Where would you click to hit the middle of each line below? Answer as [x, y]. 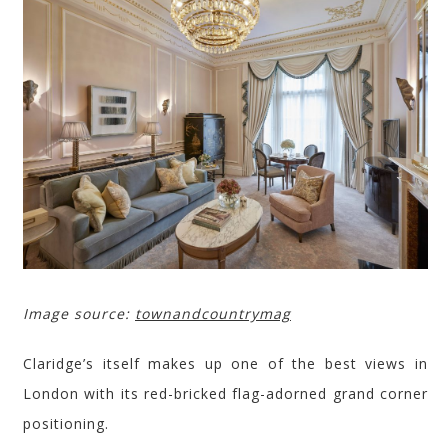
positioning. [66, 423]
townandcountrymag [213, 313]
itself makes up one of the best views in [261, 363]
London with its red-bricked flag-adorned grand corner [225, 393]
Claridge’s [58, 363]
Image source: [79, 313]
